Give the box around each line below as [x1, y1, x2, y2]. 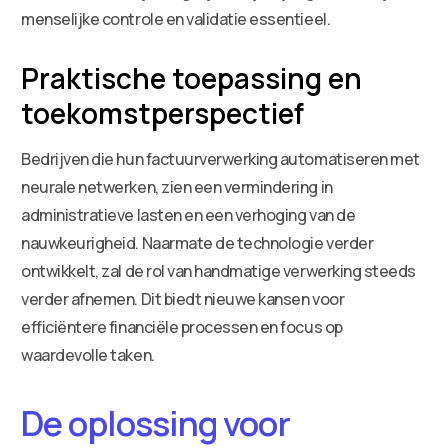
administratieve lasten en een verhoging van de [21, 203, 356, 226]
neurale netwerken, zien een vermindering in [21, 175, 333, 198]
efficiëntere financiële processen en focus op [21, 315, 343, 338]
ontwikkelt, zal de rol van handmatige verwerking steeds [21, 259, 416, 282]
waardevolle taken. [21, 343, 155, 366]
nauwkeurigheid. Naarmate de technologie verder [21, 231, 374, 254]
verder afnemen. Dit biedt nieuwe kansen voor [21, 287, 345, 310]
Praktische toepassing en [21, 58, 363, 97]
